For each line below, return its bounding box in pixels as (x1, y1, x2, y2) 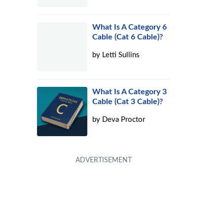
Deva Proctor (102, 116, 146, 123)
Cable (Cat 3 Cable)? (92, 98, 163, 106)
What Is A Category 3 (92, 88, 167, 96)
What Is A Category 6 (92, 23, 167, 31)
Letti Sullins (102, 51, 140, 59)
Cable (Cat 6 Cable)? (92, 33, 163, 41)
